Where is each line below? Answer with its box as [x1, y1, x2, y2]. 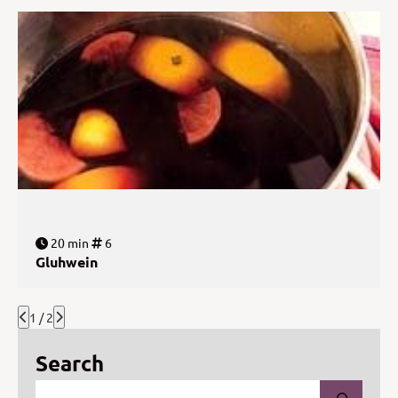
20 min [48, 235, 89, 251]
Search [36, 349, 104, 378]
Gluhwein [36, 252, 98, 272]
